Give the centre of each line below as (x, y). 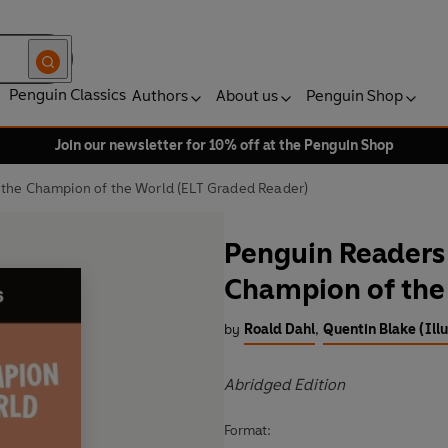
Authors (160, 95)
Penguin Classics (67, 94)
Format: (247, 431)
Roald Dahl (279, 330)
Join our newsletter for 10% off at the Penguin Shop (224, 145)
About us (247, 95)
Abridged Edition (284, 385)
